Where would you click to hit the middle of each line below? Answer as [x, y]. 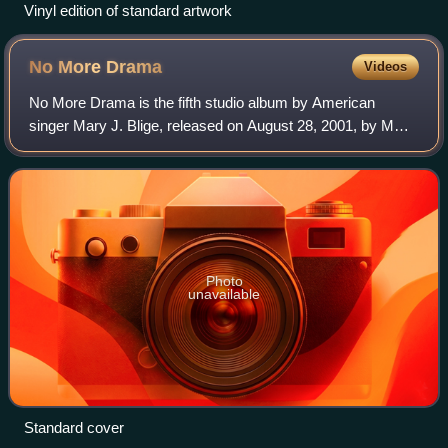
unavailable [224, 294]
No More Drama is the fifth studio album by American [202, 103]
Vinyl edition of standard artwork [128, 11]
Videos [385, 67]
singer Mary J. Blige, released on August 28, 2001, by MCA [222, 126]
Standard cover [74, 428]
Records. [59, 149]
